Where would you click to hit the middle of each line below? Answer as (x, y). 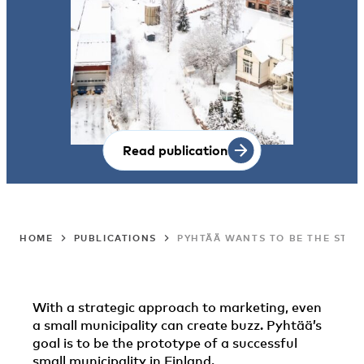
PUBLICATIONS (115, 238)
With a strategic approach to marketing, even (177, 307)
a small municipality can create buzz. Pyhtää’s (177, 325)
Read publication (175, 150)
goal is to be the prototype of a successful (165, 343)
